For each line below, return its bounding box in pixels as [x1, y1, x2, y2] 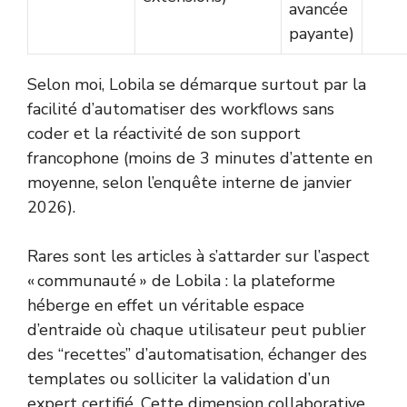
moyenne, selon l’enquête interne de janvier [27, 172, 352, 194]
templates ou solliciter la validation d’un [27, 368, 330, 391]
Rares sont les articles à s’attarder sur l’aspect [27, 245, 370, 268]
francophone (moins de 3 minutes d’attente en [27, 147, 372, 170]
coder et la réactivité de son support [27, 123, 301, 145]
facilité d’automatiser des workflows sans [27, 98, 334, 121]
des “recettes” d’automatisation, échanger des [27, 343, 367, 366]
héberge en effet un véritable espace [27, 294, 304, 317]
